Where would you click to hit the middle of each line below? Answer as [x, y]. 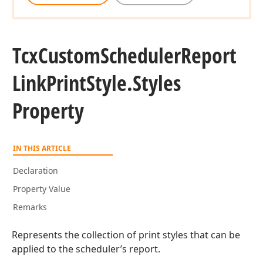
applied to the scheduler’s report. [86, 249]
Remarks [30, 207]
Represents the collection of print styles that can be [126, 235]
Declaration [36, 171]
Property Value [42, 189]
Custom [69, 55]
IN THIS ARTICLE [42, 148]
